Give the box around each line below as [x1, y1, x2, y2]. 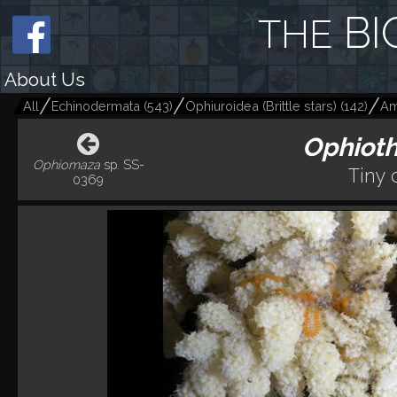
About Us [4, 68, 85, 90]
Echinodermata [51, 98, 140, 113]
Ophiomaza [32, 157, 100, 173]
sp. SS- [99, 157, 144, 173]
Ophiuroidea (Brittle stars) [185, 98, 337, 113]
